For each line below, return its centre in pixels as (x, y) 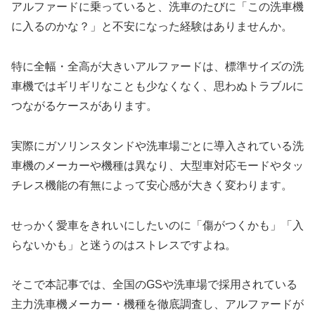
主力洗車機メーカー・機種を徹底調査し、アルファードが (157, 304)
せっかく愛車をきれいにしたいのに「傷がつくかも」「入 (157, 225)
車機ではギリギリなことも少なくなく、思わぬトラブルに (157, 86)
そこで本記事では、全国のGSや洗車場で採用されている (154, 285)
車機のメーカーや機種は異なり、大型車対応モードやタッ (157, 165)
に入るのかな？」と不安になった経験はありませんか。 (152, 27)
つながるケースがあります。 (84, 105)
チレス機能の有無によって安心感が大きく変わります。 (152, 185)
